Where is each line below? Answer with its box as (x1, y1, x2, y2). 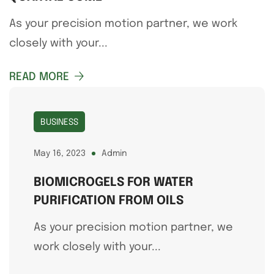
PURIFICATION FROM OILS (34, 194, 183, 207)
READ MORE (9, 71, 69, 83)
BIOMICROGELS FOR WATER (34, 176, 193, 189)
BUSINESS (40, 117, 78, 127)
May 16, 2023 (34, 149, 86, 158)
